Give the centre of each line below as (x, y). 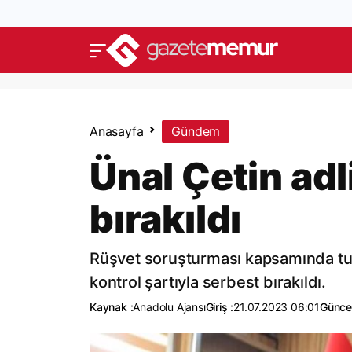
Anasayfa (117, 131)
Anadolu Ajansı (169, 307)
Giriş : (220, 307)
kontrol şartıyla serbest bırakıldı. (208, 282)
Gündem (196, 131)
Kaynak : (112, 307)
